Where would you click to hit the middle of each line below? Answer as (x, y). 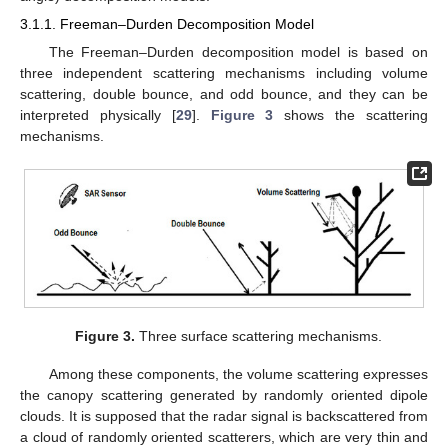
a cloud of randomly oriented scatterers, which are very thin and (224, 436)
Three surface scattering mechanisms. (258, 335)
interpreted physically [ (98, 114)
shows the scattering (351, 114)
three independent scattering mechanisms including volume (224, 72)
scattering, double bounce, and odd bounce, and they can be (224, 93)
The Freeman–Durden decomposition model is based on (238, 51)
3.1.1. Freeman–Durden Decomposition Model (167, 24)
